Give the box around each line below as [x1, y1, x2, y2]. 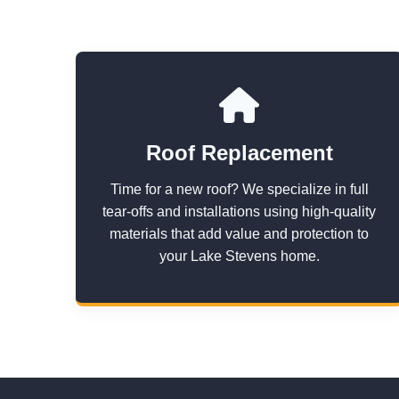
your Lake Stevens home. [159, 248, 320, 264]
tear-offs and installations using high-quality [102, 204, 377, 219]
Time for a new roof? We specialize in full [110, 182, 369, 197]
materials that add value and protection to [110, 226, 370, 241]
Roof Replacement [145, 141, 333, 165]
